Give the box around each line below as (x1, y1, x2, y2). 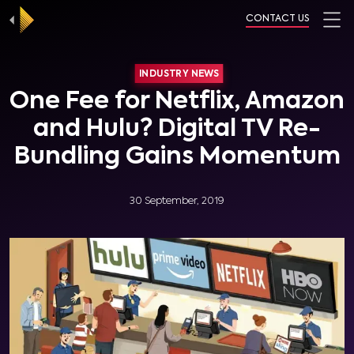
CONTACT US (246, 14, 309, 24)
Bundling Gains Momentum (13, 145, 341, 169)
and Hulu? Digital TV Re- (33, 118, 321, 141)
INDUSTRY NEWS (138, 70, 220, 78)
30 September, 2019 (130, 196, 224, 206)
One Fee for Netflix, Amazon (9, 90, 345, 114)
